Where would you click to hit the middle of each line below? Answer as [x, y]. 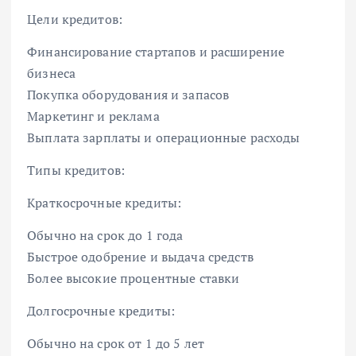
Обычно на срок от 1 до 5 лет [116, 344]
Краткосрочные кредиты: [104, 203]
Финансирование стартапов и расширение [156, 51]
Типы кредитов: [76, 170]
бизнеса [52, 73]
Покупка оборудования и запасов [128, 94]
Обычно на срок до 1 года [105, 236]
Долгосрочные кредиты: [101, 311]
